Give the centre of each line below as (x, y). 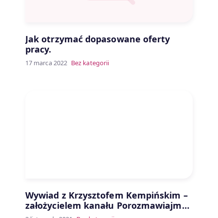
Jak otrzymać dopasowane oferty (98, 39)
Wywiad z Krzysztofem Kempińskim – (107, 195)
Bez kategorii (90, 63)
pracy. (38, 49)
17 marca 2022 (46, 63)
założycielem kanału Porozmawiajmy (106, 205)
